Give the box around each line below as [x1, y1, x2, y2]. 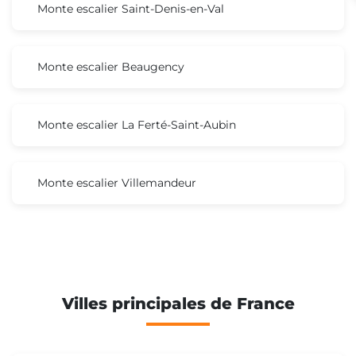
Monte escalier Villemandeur [37, 175, 196, 190]
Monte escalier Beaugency [37, 59, 184, 74]
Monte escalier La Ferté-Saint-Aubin [37, 117, 236, 132]
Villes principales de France [61, 293, 295, 313]
